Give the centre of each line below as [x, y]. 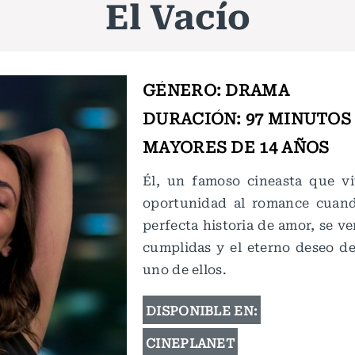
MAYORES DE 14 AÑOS [236, 146]
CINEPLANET [190, 342]
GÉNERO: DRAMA [216, 89]
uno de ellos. [185, 269]
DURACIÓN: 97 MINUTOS [247, 118]
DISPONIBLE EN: [202, 310]
